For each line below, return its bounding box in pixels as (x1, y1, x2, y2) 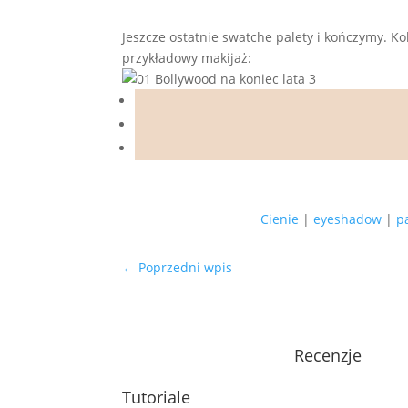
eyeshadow (313, 209, 382, 228)
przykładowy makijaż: (122, 49, 252, 67)
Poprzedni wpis (138, 258, 233, 276)
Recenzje (294, 344, 362, 367)
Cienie (260, 209, 300, 228)
